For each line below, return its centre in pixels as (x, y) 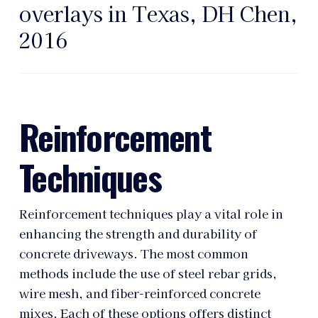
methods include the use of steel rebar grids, (148, 274)
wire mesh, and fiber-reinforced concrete (139, 294)
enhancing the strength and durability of (138, 234)
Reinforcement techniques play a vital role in (151, 214)
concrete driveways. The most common (133, 254)
